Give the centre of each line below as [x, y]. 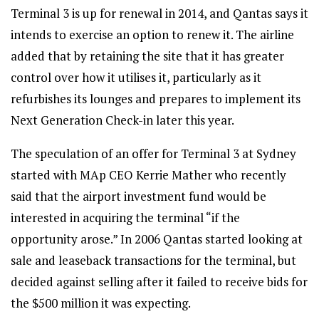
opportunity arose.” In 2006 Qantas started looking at [157, 239]
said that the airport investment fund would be [138, 196]
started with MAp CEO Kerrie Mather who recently [148, 175]
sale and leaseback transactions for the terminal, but [153, 260]
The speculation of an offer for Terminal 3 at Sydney [153, 153]
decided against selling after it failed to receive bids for [159, 282]
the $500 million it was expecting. [101, 303]
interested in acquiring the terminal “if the [125, 218]
